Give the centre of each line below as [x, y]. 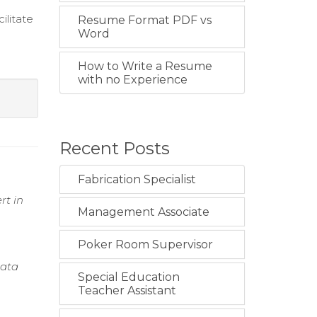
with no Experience [132, 80]
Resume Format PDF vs [144, 21]
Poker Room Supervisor [145, 245]
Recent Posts [114, 149]
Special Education [128, 277]
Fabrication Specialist [137, 180]
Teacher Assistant [127, 291]
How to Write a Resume [145, 67]
